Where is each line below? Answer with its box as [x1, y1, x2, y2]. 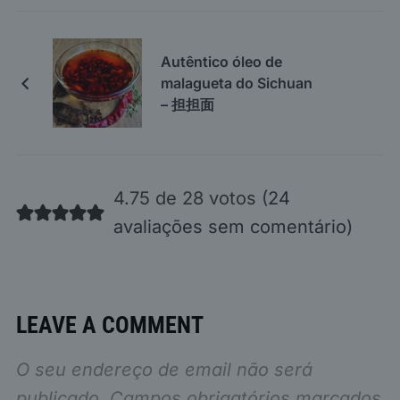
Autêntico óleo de [160, 53, 282, 71]
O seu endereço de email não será [15, 359, 312, 381]
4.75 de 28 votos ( [112, 187, 268, 210]
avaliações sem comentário [112, 216, 346, 238]
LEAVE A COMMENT [15, 312, 204, 339]
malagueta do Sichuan [160, 74, 312, 93]
